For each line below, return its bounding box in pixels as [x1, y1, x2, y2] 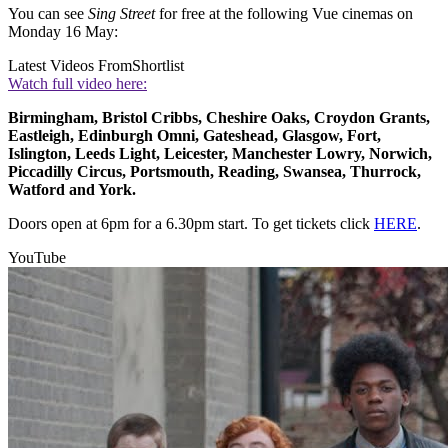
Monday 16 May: [8, 22, 118, 40]
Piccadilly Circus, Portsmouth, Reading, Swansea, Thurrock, [8, 162, 421, 180]
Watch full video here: [8, 74, 147, 92]
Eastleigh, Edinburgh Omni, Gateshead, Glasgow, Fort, [8, 126, 381, 144]
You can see [8, 4, 88, 22]
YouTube [8, 248, 66, 266]
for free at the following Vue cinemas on [155, 4, 413, 22]
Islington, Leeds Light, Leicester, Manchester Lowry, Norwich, [8, 144, 432, 162]
